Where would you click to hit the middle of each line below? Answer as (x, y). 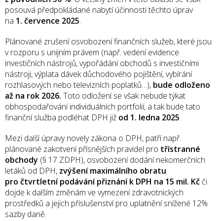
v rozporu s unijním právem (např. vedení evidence (92, 52)
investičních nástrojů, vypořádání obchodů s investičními (102, 63)
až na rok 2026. (34, 96)
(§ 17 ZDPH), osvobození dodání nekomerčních (122, 160)
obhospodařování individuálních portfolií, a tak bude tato (103, 107)
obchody (21, 160)
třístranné (180, 149)
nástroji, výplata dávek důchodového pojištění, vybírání (98, 74)
